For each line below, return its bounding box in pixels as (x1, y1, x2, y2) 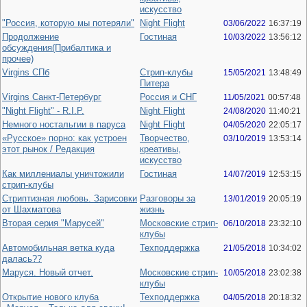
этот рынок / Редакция (2, 144, 95, 154)
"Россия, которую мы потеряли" (2, 18, 134, 28)
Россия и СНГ (140, 92, 197, 102)
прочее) (2, 53, 34, 64)
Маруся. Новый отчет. (2, 267, 93, 278)
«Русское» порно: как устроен (2, 133, 127, 143)
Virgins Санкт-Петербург (2, 92, 101, 102)
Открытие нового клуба (2, 292, 99, 302)
